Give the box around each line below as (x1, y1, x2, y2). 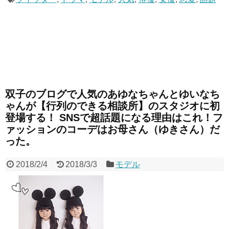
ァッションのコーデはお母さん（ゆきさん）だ (5, 124, 220, 135)
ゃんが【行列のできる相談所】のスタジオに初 (5, 100, 220, 112)
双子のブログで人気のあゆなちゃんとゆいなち (5, 88, 220, 100)
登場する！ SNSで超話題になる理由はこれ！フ (5, 112, 223, 124)
